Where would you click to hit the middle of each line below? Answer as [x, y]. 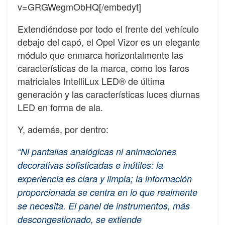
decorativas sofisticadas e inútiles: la [90, 165]
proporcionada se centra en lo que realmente [107, 192]
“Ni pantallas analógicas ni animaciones [97, 152]
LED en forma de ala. [60, 107]
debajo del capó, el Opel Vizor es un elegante [109, 42]
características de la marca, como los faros [103, 68]
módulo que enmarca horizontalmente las [100, 55]
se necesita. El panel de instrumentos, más [104, 206]
